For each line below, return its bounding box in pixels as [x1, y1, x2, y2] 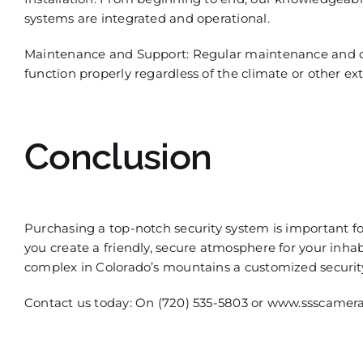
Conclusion [23, 135, 212, 178]
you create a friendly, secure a [23, 240, 207, 255]
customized [244, 259, 317, 275]
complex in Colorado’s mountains [23, 259, 234, 275]
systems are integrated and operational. [23, 10, 270, 26]
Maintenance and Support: [23, 45, 190, 62]
